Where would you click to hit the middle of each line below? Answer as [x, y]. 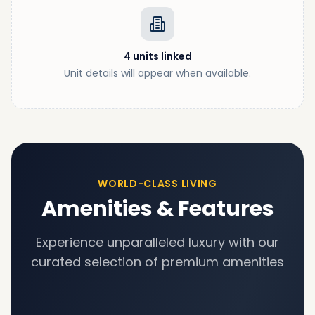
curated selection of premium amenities [157, 262]
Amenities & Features [157, 209]
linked [176, 57]
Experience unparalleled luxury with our [157, 243]
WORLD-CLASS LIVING [157, 184]
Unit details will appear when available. [157, 73]
